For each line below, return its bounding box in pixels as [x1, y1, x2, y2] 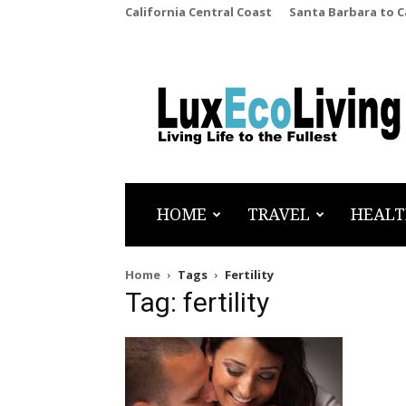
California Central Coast [125, 4, 272, 20]
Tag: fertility [125, 286, 269, 318]
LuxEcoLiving [171, 98, 266, 119]
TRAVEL [247, 205, 310, 224]
